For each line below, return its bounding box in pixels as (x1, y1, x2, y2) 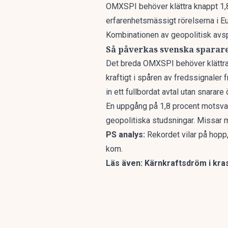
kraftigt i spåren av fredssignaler (106, 73, 222, 82)
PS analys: (106, 130, 145, 139)
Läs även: (106, 158, 145, 168)
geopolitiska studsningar (106, 116, 193, 125)
